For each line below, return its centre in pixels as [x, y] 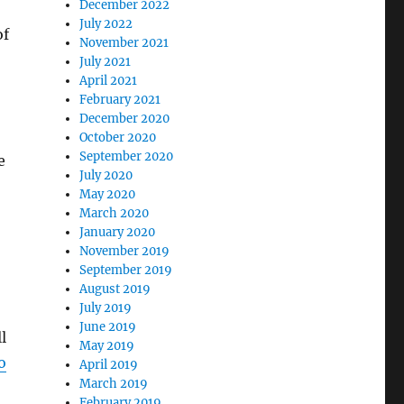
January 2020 [118, 232]
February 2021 [120, 100]
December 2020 [125, 119]
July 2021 [106, 62]
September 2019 [126, 270]
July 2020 [106, 175]
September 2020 [127, 156]
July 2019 [106, 308]
